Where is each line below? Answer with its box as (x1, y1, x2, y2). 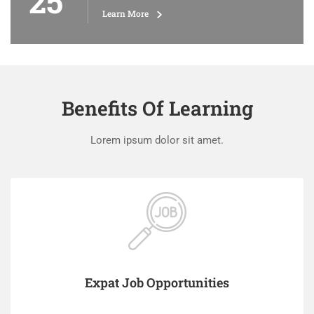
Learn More (102, 8, 151, 19)
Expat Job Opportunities (85, 274, 229, 291)
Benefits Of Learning (61, 95, 253, 121)
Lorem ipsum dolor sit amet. (90, 134, 224, 146)
